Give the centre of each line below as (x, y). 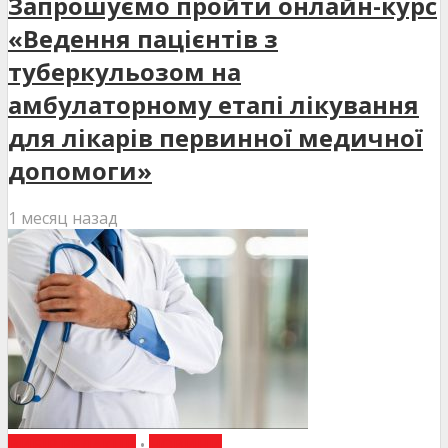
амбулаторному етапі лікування (213, 105)
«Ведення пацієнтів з (143, 39)
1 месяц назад (63, 218)
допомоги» (80, 171)
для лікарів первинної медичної (215, 138)
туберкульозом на (124, 72)
